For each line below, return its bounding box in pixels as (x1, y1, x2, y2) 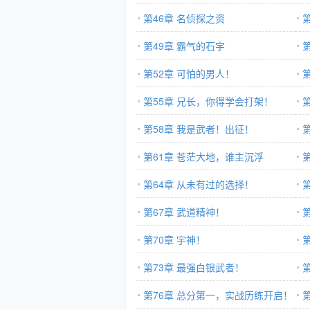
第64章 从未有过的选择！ (143, 177, 254, 191)
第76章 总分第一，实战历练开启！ (143, 288, 293, 302)
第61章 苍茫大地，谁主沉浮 (143, 149, 264, 163)
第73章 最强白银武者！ (143, 260, 244, 274)
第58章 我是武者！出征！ (143, 122, 254, 136)
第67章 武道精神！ (143, 205, 225, 219)
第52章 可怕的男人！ (143, 66, 235, 80)
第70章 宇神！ (143, 232, 206, 246)
